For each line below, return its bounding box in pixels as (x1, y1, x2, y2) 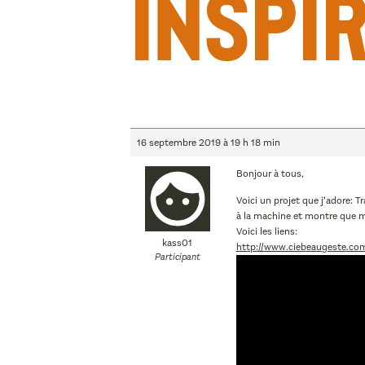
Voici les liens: (236, 225, 297, 239)
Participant (154, 251, 200, 263)
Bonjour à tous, (236, 167, 304, 180)
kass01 (162, 236, 192, 249)
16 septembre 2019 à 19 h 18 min (137, 136, 280, 149)
